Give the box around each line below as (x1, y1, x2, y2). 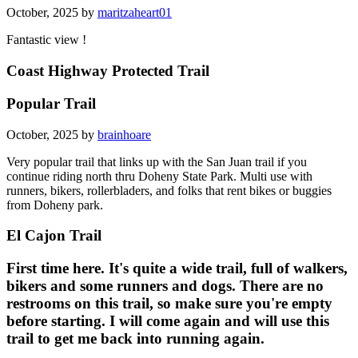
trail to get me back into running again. (6, 329, 265, 347)
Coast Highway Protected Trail (6, 62, 209, 80)
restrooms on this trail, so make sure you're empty (6, 294, 332, 312)
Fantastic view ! (6, 33, 86, 47)
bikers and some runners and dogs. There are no (6, 276, 324, 294)
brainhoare (97, 127, 151, 141)
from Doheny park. (6, 197, 103, 212)
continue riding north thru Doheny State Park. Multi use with (6, 169, 312, 183)
